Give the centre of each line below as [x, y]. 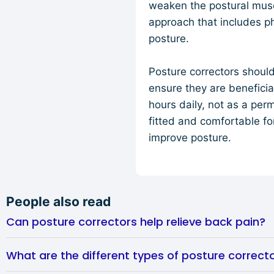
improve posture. [190, 138]
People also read [58, 202]
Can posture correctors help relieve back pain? [136, 222]
